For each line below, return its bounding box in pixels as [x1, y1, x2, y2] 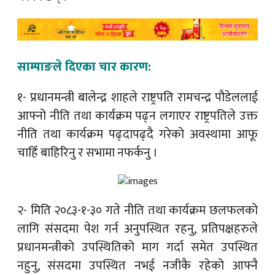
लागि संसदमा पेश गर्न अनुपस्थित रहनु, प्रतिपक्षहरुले [17, 218, 258, 239]
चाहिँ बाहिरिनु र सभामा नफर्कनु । [17, 142, 158, 163]
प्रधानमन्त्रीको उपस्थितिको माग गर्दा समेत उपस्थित [17, 236, 258, 258]
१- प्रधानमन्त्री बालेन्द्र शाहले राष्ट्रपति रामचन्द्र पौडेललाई [17, 87, 258, 108]
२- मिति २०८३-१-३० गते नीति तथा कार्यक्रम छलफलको [17, 199, 258, 221]
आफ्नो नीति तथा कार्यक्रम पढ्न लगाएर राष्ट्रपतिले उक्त [17, 105, 258, 126]
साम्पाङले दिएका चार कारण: [17, 56, 151, 77]
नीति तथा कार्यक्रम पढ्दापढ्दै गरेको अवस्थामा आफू [17, 123, 258, 145]
